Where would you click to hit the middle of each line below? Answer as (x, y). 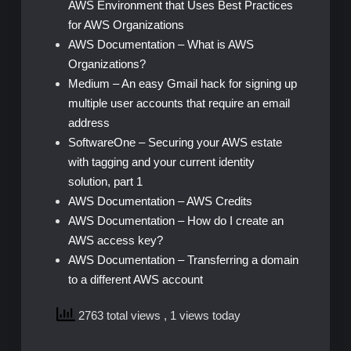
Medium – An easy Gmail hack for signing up (182, 83)
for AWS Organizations (126, 24)
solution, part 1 (105, 181)
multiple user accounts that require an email (179, 103)
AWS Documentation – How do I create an (175, 220)
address (89, 122)
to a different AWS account (135, 279)
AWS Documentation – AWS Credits (160, 201)
